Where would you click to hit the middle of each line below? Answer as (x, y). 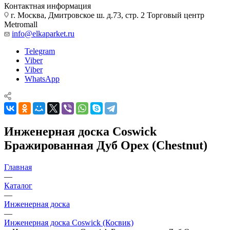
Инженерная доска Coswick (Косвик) (69, 222)
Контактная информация (47, 6)
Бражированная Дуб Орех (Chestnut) (106, 145)
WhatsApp (42, 79)
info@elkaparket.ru (43, 33)
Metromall (21, 24)
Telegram (40, 51)
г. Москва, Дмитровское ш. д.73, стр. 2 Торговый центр (107, 15)
